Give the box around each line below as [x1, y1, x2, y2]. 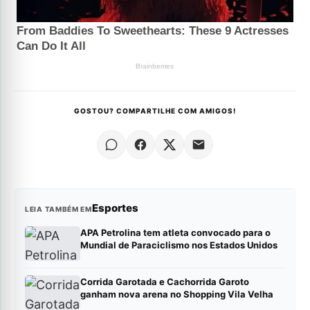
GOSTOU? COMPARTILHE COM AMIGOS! [74, 106, 236, 115]
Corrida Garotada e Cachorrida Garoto [80, 275, 249, 287]
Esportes [91, 201, 138, 215]
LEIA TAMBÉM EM [25, 204, 92, 213]
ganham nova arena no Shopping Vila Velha [80, 288, 273, 300]
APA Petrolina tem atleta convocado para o [80, 226, 271, 238]
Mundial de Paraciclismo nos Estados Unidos [80, 239, 277, 250]
